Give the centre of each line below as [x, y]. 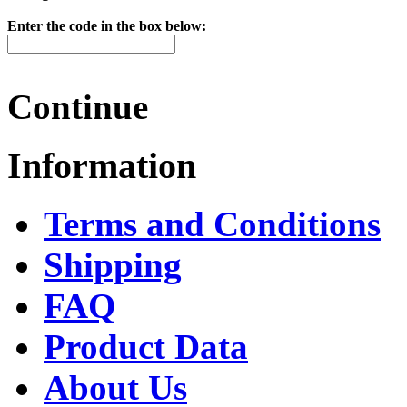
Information [102, 165]
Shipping [113, 265]
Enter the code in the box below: [107, 26]
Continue [78, 107]
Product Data [146, 347]
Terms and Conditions [212, 224]
